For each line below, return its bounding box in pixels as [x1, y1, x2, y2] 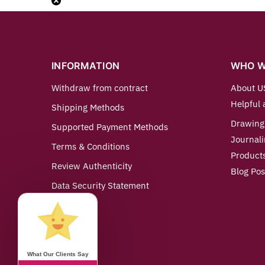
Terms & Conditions [51, 141, 130, 153]
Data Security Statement [51, 180, 149, 192]
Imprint [51, 199, 82, 211]
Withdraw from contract [51, 82, 148, 94]
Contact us [51, 219, 94, 231]
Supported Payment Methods [51, 121, 168, 133]
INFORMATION [51, 60, 120, 72]
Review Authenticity [51, 160, 132, 172]
